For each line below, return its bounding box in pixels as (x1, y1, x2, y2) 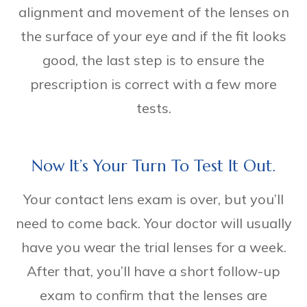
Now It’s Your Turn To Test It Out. (32, 155, 275, 175)
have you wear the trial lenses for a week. (21, 238, 286, 256)
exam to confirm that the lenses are (40, 286, 267, 304)
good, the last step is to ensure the (42, 51, 265, 69)
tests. (136, 99, 171, 116)
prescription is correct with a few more (30, 75, 277, 93)
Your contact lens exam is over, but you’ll (23, 190, 284, 208)
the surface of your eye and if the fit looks (21, 27, 286, 45)
